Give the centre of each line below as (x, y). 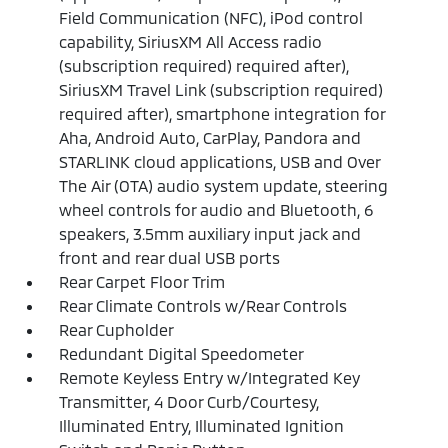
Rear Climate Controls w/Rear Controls (203, 305)
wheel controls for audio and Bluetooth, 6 (216, 209)
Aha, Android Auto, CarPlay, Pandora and (210, 137)
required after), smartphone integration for (222, 113)
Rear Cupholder (117, 329)
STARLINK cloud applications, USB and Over (220, 161)
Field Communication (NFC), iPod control (211, 17)
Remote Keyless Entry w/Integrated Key (210, 377)
